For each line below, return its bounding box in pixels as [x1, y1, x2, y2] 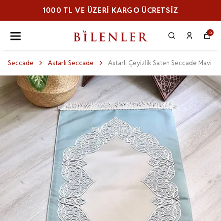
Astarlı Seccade [48, 59, 94, 67]
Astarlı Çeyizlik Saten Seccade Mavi [108, 59, 212, 67]
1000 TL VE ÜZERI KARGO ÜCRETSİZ [42, 5, 179, 15]
